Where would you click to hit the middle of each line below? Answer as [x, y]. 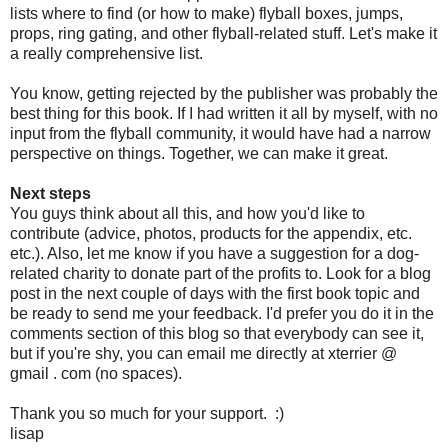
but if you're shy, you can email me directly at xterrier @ [203, 353]
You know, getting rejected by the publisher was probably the [224, 93]
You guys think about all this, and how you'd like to [187, 213]
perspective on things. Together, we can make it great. [199, 153]
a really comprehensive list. [106, 53]
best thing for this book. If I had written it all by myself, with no [224, 113]
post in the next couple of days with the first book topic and [215, 293]
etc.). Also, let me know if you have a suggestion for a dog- [214, 253]
